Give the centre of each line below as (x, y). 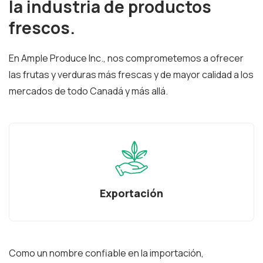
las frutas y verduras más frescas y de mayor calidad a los (131, 75)
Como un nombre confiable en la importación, (106, 253)
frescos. (42, 28)
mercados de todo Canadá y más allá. (88, 91)
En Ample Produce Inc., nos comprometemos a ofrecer (126, 58)
